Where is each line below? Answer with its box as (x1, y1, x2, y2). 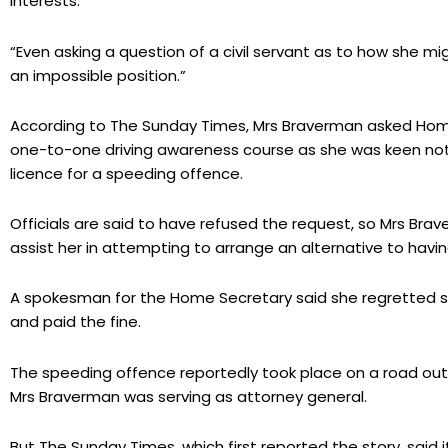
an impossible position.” (10, 64, 186, 86)
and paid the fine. (10, 311, 141, 333)
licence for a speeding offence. (10, 162, 243, 184)
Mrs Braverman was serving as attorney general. (10, 385, 367, 407)
